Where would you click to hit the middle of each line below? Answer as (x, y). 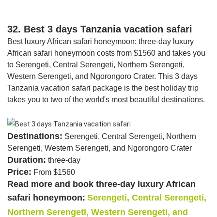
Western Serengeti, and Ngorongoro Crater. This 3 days (102, 77)
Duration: (27, 160)
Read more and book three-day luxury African (101, 184)
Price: (19, 172)
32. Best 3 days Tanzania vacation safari (100, 29)
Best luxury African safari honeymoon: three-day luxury (101, 42)
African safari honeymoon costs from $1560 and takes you (106, 53)
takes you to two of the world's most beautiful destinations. (106, 100)
